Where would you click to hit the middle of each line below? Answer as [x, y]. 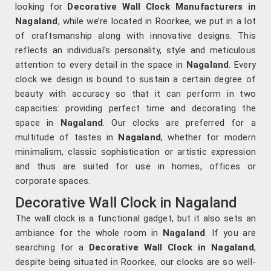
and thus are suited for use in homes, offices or [135, 167]
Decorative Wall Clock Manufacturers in [162, 7]
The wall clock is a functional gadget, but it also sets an [135, 219]
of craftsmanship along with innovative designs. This [135, 36]
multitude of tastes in [67, 138]
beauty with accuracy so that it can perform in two [135, 94]
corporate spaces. [53, 181]
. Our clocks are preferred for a [179, 123]
